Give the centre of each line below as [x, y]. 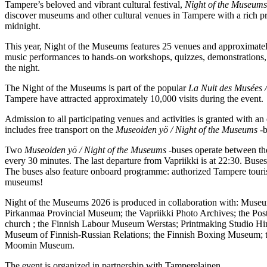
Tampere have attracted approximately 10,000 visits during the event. [134, 98]
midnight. [23, 26]
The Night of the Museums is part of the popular [97, 88]
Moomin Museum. [40, 245]
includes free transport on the [60, 129]
